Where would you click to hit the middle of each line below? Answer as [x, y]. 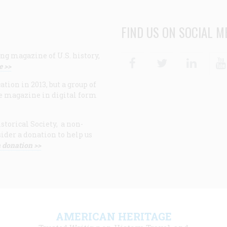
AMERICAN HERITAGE [113, 216]
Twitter [186, 58]
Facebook [160, 58]
